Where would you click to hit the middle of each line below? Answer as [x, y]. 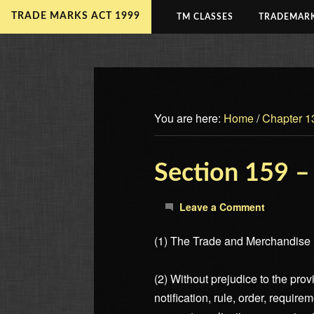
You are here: [189, 118]
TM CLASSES [205, 17]
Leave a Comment [223, 206]
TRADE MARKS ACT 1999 [76, 16]
